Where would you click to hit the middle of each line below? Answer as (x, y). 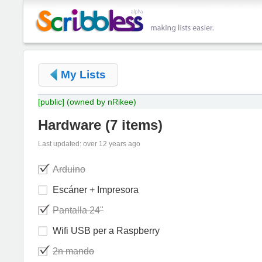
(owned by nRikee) (101, 102)
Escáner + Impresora (96, 189)
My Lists (83, 75)
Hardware (70, 125)
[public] (51, 102)
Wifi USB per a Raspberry (106, 231)
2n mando (73, 251)
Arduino (69, 169)
